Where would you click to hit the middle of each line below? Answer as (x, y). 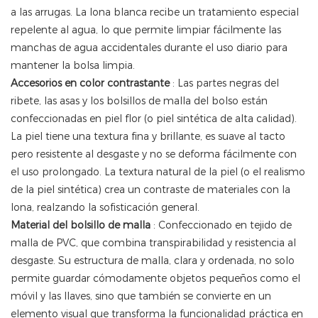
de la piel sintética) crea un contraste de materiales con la (150, 190)
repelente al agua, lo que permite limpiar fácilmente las (146, 30)
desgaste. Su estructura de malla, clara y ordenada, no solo (153, 261)
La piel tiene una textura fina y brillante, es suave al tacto (148, 137)
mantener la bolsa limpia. (73, 66)
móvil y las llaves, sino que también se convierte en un (141, 296)
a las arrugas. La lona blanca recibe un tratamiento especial (155, 12)
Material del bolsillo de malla (81, 225)
